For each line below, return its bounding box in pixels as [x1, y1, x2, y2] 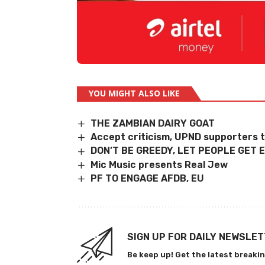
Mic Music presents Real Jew [91, 159, 228, 170]
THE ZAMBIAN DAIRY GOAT [91, 117, 215, 129]
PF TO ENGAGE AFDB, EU [91, 173, 207, 185]
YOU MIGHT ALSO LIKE [89, 87, 180, 99]
